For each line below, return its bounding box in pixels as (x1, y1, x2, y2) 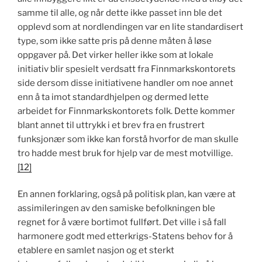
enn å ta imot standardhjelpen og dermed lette (18, 91, 209, 102)
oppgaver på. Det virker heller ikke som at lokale (18, 49, 213, 60)
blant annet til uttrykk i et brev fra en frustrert (18, 119, 205, 130)
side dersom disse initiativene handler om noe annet (18, 77, 233, 88)
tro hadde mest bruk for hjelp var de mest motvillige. (18, 147, 233, 158)
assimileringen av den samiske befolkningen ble (18, 203, 215, 214)
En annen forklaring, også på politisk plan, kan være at (18, 189, 236, 200)
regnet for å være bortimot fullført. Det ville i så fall (18, 217, 226, 228)
